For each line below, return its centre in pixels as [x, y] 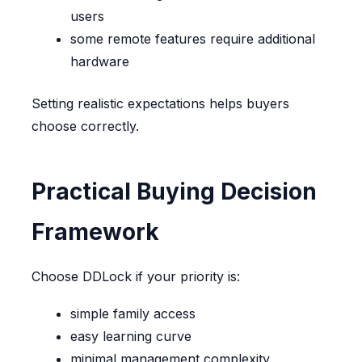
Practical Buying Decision [174, 192]
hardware [99, 62]
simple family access [133, 314]
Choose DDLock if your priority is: [135, 277]
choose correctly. [85, 126]
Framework [95, 232]
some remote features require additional [192, 39]
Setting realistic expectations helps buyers [160, 104]
